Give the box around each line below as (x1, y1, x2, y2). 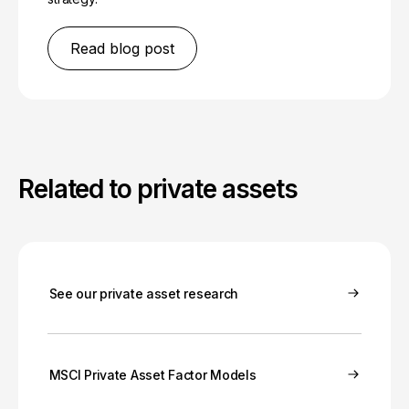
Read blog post (70, 39, 174, 58)
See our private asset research (48, 285, 239, 301)
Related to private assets (18, 173, 298, 205)
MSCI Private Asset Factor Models (48, 366, 257, 383)
